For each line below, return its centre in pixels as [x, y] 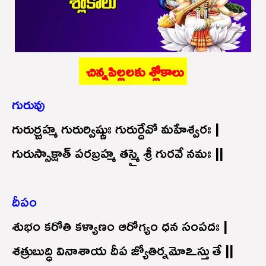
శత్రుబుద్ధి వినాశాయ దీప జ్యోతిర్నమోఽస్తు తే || [123, 250]
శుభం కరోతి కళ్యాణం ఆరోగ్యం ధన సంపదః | [120, 225]
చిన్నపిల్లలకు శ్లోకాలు [137, 71]
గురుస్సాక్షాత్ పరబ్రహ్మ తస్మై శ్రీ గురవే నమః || [118, 152]
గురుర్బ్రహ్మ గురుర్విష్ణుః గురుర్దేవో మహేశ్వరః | [115, 128]
